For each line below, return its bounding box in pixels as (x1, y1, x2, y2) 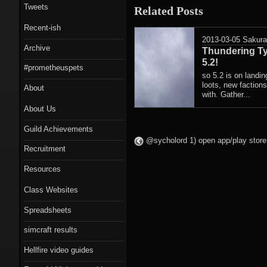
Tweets (24, 2, 48, 11)
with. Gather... (202, 89, 250, 99)
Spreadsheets (24, 205, 72, 215)
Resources (24, 164, 61, 173)
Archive (24, 43, 50, 52)
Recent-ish (24, 23, 61, 32)
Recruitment (24, 144, 66, 153)
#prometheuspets (24, 63, 83, 72)
